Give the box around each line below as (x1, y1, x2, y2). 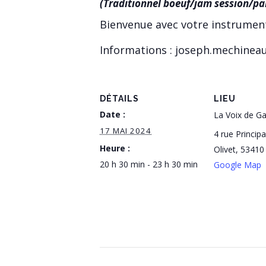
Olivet (214, 143, 236, 155)
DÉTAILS (100, 93, 139, 103)
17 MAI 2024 (100, 125, 151, 136)
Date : (100, 108, 125, 120)
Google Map (214, 159, 261, 170)
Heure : (100, 142, 130, 154)
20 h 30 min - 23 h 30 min (100, 158, 198, 170)
